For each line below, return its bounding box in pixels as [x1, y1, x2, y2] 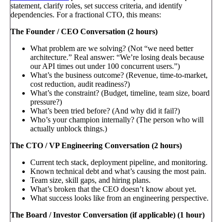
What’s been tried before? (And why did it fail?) [30, 106, 180, 115]
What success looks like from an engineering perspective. [30, 193, 209, 202]
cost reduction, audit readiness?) [30, 79, 130, 88]
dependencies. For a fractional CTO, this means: [10, 10, 161, 19]
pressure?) [30, 97, 62, 106]
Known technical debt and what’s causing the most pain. [30, 166, 206, 175]
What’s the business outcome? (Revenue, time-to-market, [30, 70, 208, 79]
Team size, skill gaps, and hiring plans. [30, 175, 151, 184]
